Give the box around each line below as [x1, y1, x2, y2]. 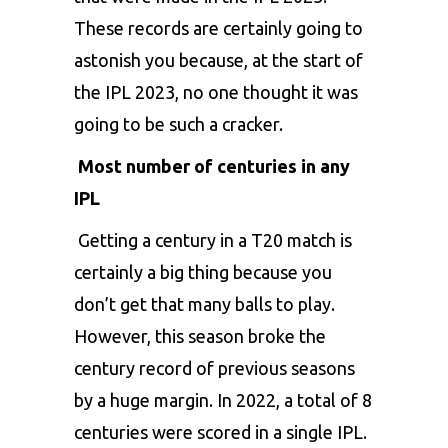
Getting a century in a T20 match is [78, 229, 352, 250]
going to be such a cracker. [74, 113, 283, 134]
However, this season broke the [74, 325, 326, 346]
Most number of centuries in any [78, 155, 350, 176]
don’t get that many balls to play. [74, 293, 335, 314]
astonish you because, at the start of [74, 49, 363, 70]
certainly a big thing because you [74, 261, 332, 282]
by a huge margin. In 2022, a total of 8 [74, 389, 372, 410]
